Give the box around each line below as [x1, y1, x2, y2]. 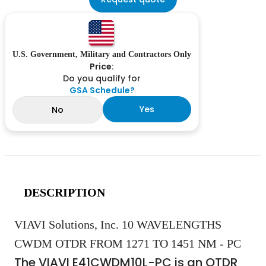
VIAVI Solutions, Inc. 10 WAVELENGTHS [14, 218, 221, 232]
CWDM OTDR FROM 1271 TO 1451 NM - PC [14, 237, 241, 251]
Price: [90, 61, 114, 73]
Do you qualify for [63, 72, 141, 85]
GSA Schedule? [69, 84, 135, 97]
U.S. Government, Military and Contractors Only [12, 50, 191, 59]
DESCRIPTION [24, 186, 105, 199]
